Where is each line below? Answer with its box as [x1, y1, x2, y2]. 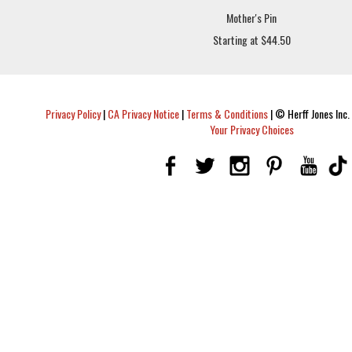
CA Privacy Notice [108, 105, 179, 122]
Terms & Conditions [186, 105, 268, 122]
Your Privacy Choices [209, 121, 294, 137]
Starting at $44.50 [212, 31, 291, 48]
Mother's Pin [226, 9, 277, 26]
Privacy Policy [46, 105, 101, 122]
